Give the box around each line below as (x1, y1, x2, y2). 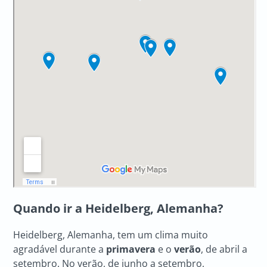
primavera (106, 243, 159, 256)
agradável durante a (13, 243, 107, 256)
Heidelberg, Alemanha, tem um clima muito (13, 228, 209, 241)
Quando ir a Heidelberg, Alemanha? (13, 200, 224, 217)
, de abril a (201, 243, 248, 256)
